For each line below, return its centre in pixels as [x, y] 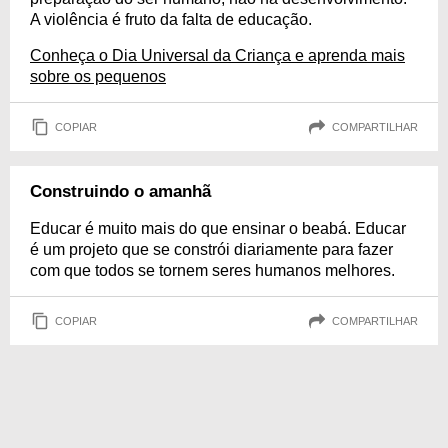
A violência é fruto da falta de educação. [171, 19]
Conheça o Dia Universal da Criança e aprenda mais [217, 55]
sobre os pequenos [98, 76]
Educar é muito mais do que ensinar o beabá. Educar [218, 228]
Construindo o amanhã [120, 191]
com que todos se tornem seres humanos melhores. [212, 270]
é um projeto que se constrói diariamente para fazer [211, 249]
